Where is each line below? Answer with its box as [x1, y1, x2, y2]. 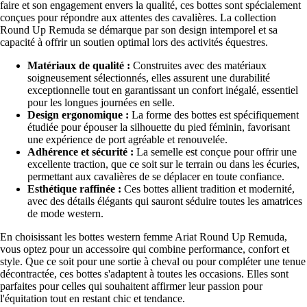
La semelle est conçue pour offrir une [134, 146, 297, 158]
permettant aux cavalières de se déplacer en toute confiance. [27, 171, 284, 183]
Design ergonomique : [27, 109, 129, 121]
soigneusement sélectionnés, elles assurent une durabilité [27, 72, 270, 84]
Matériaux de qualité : [27, 60, 130, 72]
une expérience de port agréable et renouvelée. [27, 134, 228, 146]
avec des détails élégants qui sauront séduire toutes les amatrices [27, 195, 302, 208]
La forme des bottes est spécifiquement [129, 109, 299, 121]
